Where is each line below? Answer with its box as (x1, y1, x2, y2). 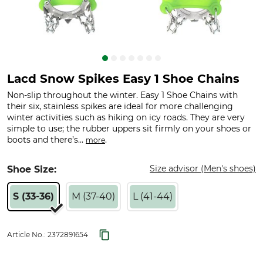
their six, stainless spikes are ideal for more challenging (7, 101, 233, 112)
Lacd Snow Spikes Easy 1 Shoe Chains (7, 72, 240, 86)
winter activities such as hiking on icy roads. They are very (7, 112, 245, 123)
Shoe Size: (7, 164, 56, 175)
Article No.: (7, 230, 48, 239)
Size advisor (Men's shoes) (150, 163, 256, 174)
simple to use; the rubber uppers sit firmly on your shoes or (7, 123, 251, 134)
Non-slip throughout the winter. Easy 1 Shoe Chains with (7, 90, 238, 100)
